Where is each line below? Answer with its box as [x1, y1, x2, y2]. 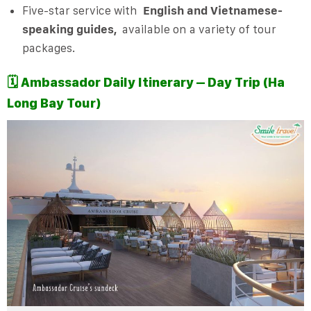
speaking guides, [22, 22, 117, 37]
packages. [22, 41, 75, 56]
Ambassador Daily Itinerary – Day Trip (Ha [20, 74, 285, 90]
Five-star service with [22, 3, 143, 18]
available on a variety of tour [116, 22, 276, 37]
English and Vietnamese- [142, 3, 283, 18]
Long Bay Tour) [6, 94, 101, 111]
